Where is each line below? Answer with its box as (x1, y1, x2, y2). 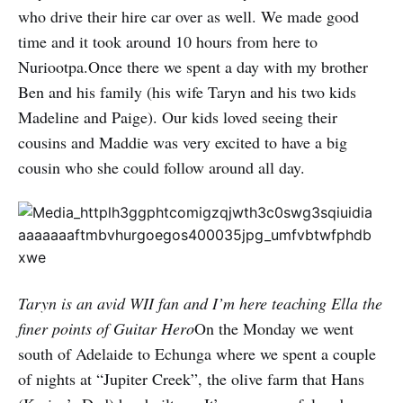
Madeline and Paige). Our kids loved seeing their (18, 106, 337, 128)
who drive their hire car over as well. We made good (18, 5, 359, 27)
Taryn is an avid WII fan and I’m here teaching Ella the (18, 292, 382, 314)
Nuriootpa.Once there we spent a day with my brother (18, 56, 368, 77)
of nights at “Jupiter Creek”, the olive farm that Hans (18, 368, 364, 390)
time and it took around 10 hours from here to (18, 31, 318, 52)
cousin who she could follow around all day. (18, 157, 305, 178)
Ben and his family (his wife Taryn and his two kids (18, 81, 356, 103)
